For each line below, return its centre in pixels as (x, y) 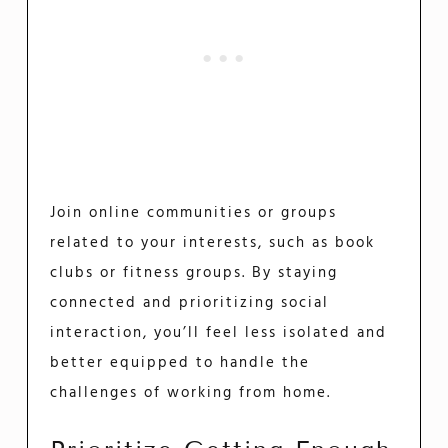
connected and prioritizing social (190, 303)
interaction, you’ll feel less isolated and (219, 333)
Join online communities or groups (194, 213)
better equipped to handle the (180, 363)
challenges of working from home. (191, 393)
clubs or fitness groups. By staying (194, 273)
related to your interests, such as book (213, 243)
